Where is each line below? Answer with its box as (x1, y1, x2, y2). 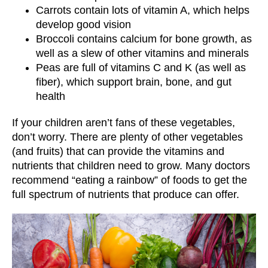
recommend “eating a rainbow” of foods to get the (12, 174, 247, 187)
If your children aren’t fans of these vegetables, (12, 117, 235, 129)
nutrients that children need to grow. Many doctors (12, 160, 250, 172)
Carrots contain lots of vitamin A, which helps (36, 4, 249, 17)
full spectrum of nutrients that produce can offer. (12, 188, 239, 201)
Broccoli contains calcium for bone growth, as (36, 33, 252, 45)
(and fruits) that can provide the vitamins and (12, 145, 224, 158)
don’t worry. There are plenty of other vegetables (12, 131, 243, 144)
